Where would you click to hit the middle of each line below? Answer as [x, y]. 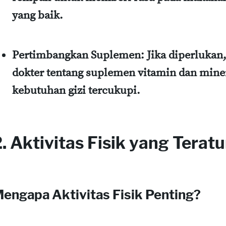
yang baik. [38, 15]
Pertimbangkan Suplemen [76, 55]
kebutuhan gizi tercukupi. [76, 90]
